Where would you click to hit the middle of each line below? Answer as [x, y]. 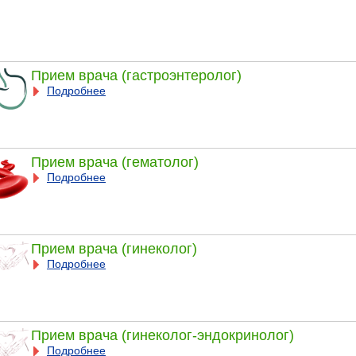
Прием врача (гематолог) [114, 162]
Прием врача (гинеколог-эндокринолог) [162, 335]
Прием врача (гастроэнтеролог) [136, 75]
